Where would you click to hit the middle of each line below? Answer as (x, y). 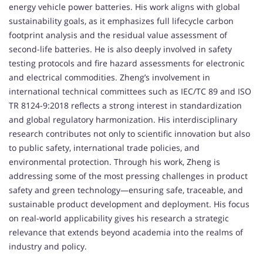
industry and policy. (48, 247)
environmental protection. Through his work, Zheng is (114, 162)
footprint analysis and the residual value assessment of (118, 35)
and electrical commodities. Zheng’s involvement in (109, 77)
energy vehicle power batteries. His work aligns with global (124, 7)
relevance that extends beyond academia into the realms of (126, 232)
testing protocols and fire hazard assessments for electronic (127, 63)
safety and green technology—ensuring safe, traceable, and (126, 190)
